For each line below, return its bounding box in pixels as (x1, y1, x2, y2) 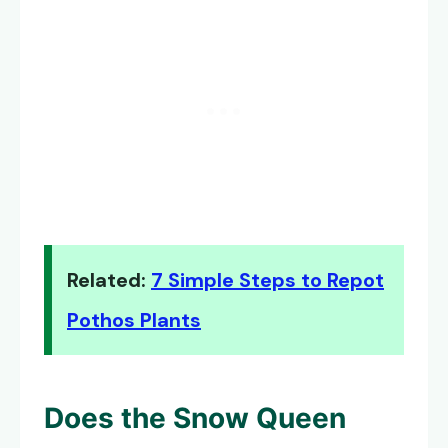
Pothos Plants (67, 307, 201, 334)
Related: (67, 267, 151, 294)
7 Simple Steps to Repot (151, 267, 384, 294)
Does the (44, 401, 173, 436)
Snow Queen (173, 401, 346, 436)
